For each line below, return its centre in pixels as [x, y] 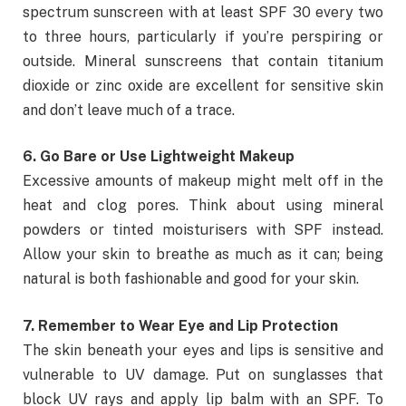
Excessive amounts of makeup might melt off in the [203, 181]
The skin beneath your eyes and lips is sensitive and [203, 350]
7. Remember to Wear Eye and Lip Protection [180, 325]
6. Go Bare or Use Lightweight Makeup [159, 157]
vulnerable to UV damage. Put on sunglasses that [203, 374]
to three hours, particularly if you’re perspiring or [203, 36]
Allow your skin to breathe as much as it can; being [203, 255]
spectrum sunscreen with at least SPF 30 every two [203, 12]
